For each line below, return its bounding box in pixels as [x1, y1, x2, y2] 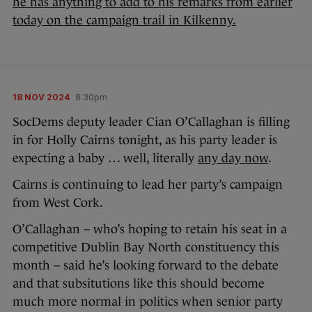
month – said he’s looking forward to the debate [13, 258, 279, 272]
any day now [198, 151, 268, 165]
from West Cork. [13, 196, 103, 210]
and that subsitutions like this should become [13, 276, 265, 290]
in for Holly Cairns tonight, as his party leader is [13, 133, 277, 147]
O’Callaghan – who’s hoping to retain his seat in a [13, 222, 287, 236]
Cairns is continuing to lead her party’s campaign [13, 178, 283, 192]
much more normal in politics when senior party [13, 295, 283, 309]
